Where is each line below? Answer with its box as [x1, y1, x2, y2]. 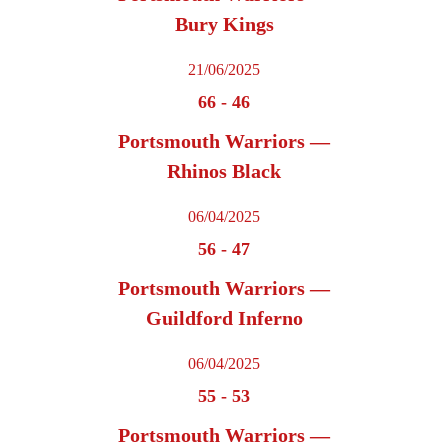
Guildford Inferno [145, 307, 303, 330]
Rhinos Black [167, 160, 281, 183]
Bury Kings [174, 13, 274, 36]
